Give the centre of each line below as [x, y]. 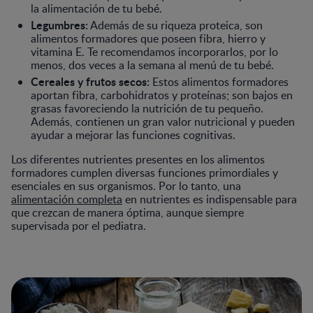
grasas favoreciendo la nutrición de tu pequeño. [147, 109]
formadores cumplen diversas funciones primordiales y [145, 173]
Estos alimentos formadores [219, 82]
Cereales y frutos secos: [90, 82]
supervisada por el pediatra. [79, 226]
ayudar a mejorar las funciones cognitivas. [133, 135]
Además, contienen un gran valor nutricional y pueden [163, 122]
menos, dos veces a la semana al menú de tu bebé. [152, 65]
